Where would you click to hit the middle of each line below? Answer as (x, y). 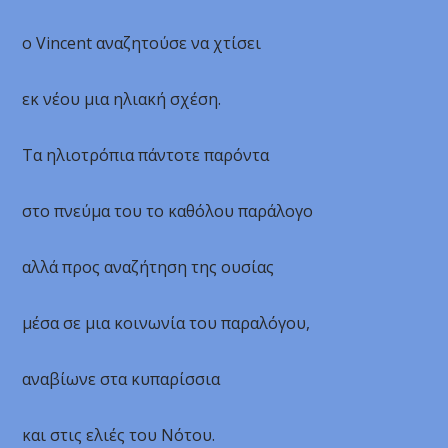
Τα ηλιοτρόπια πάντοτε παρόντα (146, 155)
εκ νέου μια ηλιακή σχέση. (122, 99)
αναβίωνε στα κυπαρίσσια (121, 379)
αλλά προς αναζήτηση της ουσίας (148, 267)
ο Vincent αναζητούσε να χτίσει (142, 43)
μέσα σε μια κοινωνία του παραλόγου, (166, 323)
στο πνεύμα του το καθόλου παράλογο (168, 211)
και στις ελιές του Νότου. (119, 435)
